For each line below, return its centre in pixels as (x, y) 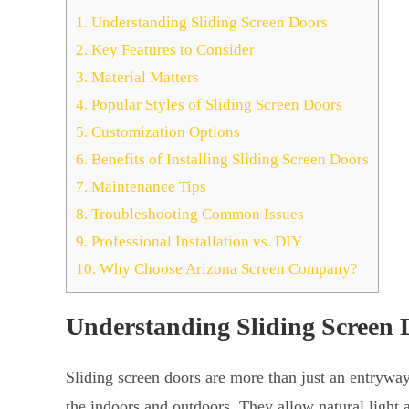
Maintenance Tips (147, 187)
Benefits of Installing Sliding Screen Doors (228, 160)
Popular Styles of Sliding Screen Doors (215, 105)
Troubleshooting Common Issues (196, 215)
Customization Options (164, 132)
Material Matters (143, 78)
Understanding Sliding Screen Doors (208, 23)
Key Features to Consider (171, 50)
